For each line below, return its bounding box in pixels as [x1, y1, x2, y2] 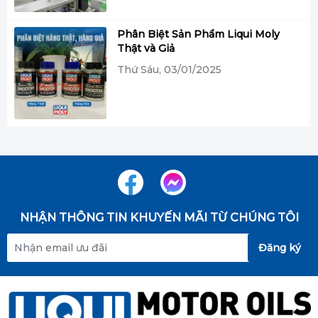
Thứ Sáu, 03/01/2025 [117, 62, 221, 76]
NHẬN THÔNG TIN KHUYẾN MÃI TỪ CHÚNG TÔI [19, 210, 299, 224]
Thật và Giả [117, 41, 175, 55]
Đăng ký [258, 241, 301, 254]
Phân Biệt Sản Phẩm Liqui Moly [117, 27, 280, 40]
